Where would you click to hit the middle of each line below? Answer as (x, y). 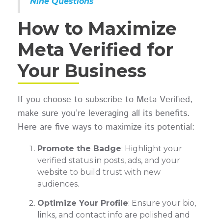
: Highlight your (151, 149)
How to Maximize (97, 29)
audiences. (58, 184)
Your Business (82, 71)
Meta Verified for (95, 50)
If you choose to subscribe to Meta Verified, (105, 100)
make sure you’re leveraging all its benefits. (103, 114)
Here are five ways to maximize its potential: (106, 127)
